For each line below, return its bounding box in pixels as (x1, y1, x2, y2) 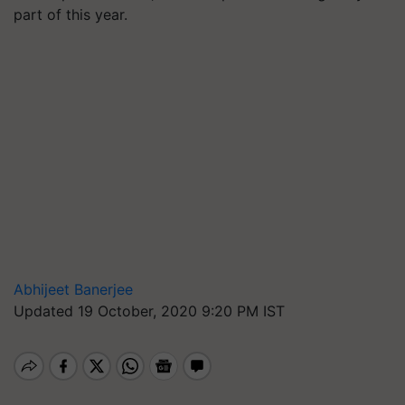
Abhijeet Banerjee (14, 280, 133, 298)
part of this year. (14, 5, 127, 24)
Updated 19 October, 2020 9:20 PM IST (14, 302, 285, 320)
